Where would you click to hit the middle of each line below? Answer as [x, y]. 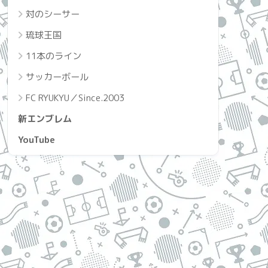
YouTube [36, 139]
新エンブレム [45, 118]
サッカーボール [57, 77]
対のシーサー [53, 14]
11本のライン [54, 56]
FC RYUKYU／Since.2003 [75, 98]
